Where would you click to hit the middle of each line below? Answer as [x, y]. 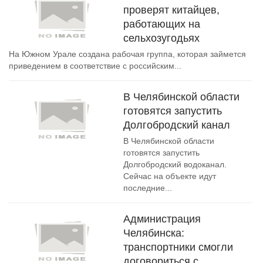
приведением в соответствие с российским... [95, 66]
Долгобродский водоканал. [175, 164]
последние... [148, 188]
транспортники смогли [178, 247]
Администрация [162, 219]
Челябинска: [154, 233]
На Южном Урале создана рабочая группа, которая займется [127, 54]
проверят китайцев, [171, 10]
